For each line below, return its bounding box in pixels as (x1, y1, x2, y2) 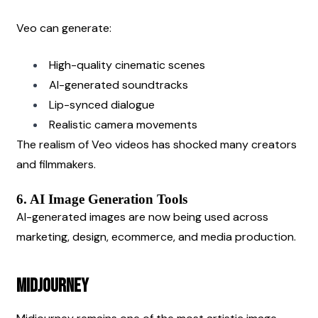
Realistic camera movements (49, 116, 197, 132)
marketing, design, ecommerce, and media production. (16, 229, 296, 244)
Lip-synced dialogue (49, 97, 155, 112)
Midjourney (16, 275, 89, 297)
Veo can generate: (16, 20, 111, 35)
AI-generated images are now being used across (16, 209, 268, 224)
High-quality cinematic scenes (49, 57, 205, 72)
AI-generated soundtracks (49, 77, 188, 92)
